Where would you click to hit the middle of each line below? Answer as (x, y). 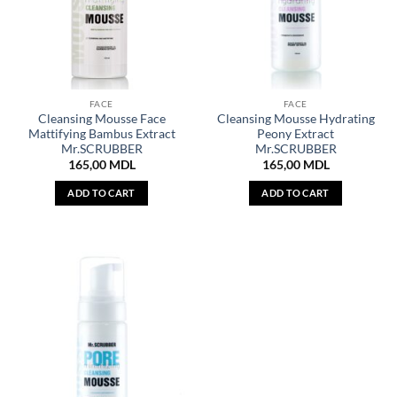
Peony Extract (296, 133)
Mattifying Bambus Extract (101, 133)
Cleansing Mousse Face (101, 118)
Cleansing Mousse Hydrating (296, 118)
